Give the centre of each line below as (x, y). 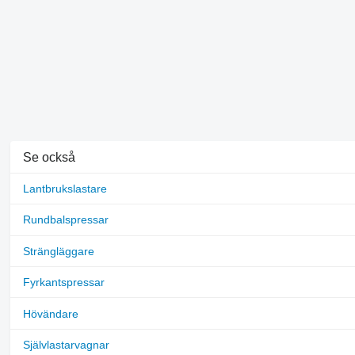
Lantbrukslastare (65, 189)
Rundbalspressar (65, 220)
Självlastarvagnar (66, 344)
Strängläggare (58, 251)
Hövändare (50, 313)
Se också (49, 157)
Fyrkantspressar (63, 282)
